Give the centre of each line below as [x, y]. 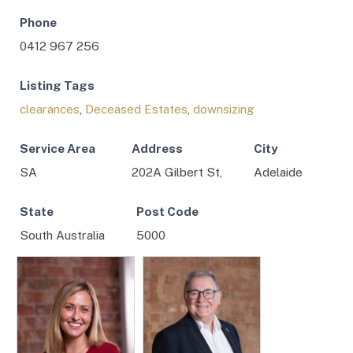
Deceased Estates [136, 109]
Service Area [58, 149]
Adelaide [278, 172]
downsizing [224, 109]
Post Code [167, 212]
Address [157, 149]
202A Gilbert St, [177, 172]
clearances [50, 109]
